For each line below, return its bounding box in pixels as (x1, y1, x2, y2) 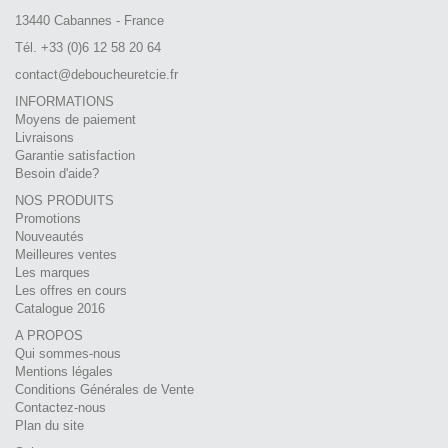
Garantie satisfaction (15, 147, 135, 163)
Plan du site (15, 417, 84, 433)
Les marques (15, 264, 90, 280)
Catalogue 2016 (15, 300, 105, 316)
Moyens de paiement (15, 111, 136, 127)
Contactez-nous (15, 399, 106, 415)
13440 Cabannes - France (15, 12, 164, 28)
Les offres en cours (15, 282, 127, 298)
